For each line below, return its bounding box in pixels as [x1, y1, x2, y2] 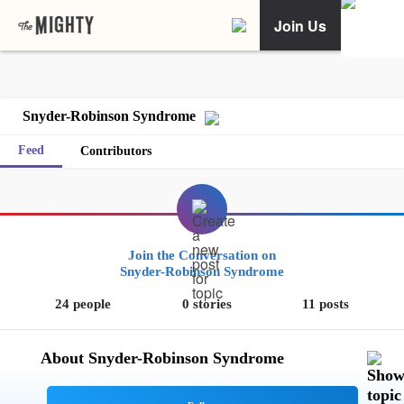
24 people [55, 297, 112, 311]
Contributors [80, 144, 151, 158]
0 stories [181, 297, 232, 311]
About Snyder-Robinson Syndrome [41, 349, 284, 367]
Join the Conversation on [128, 248, 276, 262]
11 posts [301, 297, 349, 311]
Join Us [274, 14, 326, 36]
